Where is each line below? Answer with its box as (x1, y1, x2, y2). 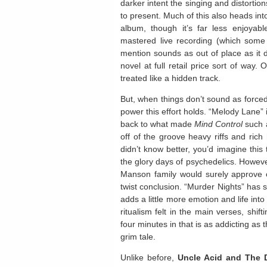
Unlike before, (120, 253, 178, 262)
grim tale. (120, 232, 156, 241)
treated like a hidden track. (120, 73, 221, 83)
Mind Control (194, 119, 243, 129)
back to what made (120, 119, 195, 129)
